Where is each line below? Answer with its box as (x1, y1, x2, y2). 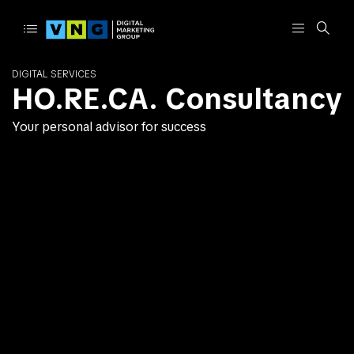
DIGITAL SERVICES (12, 68, 96, 81)
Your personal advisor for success (12, 119, 206, 135)
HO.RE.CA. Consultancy (12, 81, 342, 118)
